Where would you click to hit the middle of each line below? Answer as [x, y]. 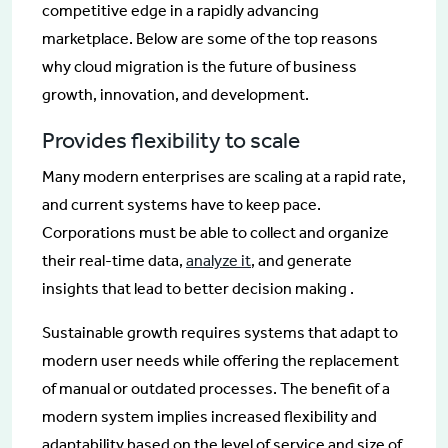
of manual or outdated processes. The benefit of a [216, 388]
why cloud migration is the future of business [199, 66]
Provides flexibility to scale [171, 139]
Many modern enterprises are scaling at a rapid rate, [224, 176]
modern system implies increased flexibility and [209, 416]
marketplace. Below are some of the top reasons [210, 38]
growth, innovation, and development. [175, 94]
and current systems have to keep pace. [181, 204]
